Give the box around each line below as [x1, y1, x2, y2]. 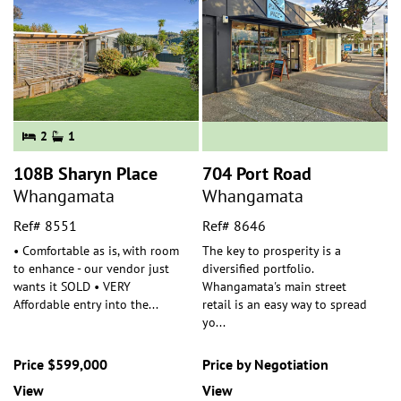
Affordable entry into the [13, 295, 149, 312]
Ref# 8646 [202, 216, 266, 235]
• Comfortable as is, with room [13, 242, 179, 259]
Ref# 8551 [13, 216, 77, 235]
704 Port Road [202, 161, 311, 185]
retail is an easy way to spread [202, 295, 367, 312]
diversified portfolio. [202, 260, 313, 277]
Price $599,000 [13, 354, 107, 373]
